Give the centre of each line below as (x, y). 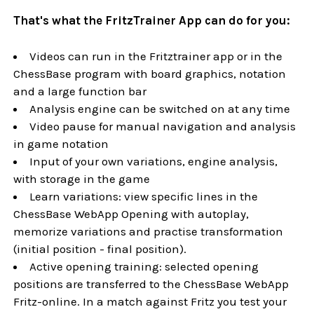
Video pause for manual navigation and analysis (163, 126)
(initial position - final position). (100, 248)
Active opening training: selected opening (144, 266)
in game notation (61, 143)
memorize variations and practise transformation (149, 231)
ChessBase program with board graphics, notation (150, 73)
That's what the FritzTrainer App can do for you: (152, 20)
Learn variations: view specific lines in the (144, 196)
